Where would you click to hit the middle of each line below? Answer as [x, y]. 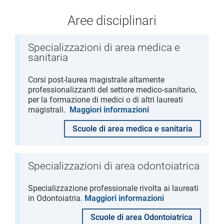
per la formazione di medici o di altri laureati [105, 100]
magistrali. [49, 110]
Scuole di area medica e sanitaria [132, 129]
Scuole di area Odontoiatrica [141, 217]
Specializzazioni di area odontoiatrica [114, 166]
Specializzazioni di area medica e [104, 47]
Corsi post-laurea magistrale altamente [96, 80]
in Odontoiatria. [56, 198]
